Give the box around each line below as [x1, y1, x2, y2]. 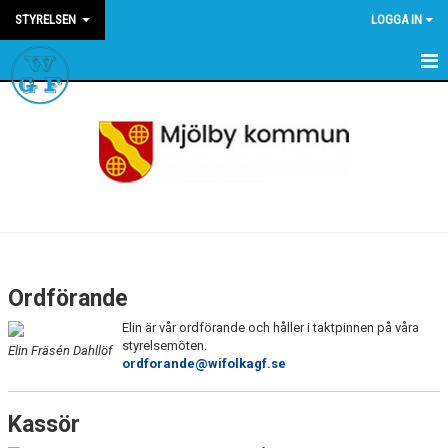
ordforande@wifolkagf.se [122, 356, 286, 371]
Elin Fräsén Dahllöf [8, 343, 112, 358]
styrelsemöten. [122, 338, 207, 353]
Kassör [8, 411, 80, 438]
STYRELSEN [15, 12, 79, 27]
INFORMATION [12, 93, 95, 108]
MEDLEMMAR [12, 136, 92, 151]
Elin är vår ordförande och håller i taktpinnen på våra [122, 320, 419, 335]
